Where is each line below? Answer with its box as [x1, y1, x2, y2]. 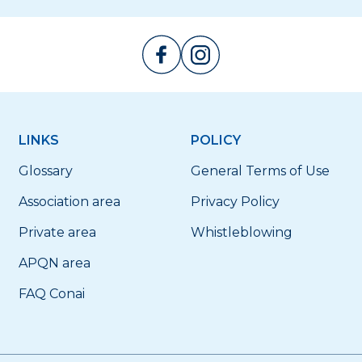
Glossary [18, 163, 73, 179]
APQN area [18, 255, 90, 271]
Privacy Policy [190, 194, 280, 209]
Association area [18, 194, 120, 209]
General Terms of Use [190, 163, 330, 179]
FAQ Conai [18, 286, 85, 301]
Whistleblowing [190, 225, 293, 240]
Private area [18, 225, 96, 240]
